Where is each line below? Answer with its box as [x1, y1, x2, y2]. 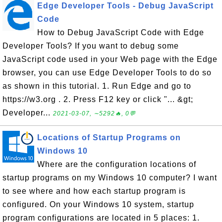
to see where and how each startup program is [2, 187, 186, 195]
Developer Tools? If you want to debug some [2, 42, 179, 50]
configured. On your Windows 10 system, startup [2, 200, 194, 209]
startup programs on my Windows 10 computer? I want [2, 173, 217, 182]
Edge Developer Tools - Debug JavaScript [37, 1, 214, 10]
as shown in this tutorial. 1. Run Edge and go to [2, 82, 191, 90]
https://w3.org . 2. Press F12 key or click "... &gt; [2, 95, 193, 104]
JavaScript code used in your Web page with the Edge [2, 55, 218, 63]
